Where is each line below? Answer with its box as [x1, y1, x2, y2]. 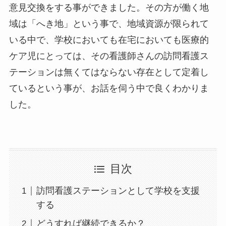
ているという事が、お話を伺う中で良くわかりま [9, 83, 209, 93]
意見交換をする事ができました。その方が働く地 [9, 2, 209, 13]
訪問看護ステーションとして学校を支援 [36, 186, 200, 196]
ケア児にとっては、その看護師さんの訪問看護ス [9, 50, 209, 61]
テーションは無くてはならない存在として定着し [9, 67, 209, 77]
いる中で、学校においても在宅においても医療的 [9, 34, 209, 45]
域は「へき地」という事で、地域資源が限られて [9, 18, 209, 29]
